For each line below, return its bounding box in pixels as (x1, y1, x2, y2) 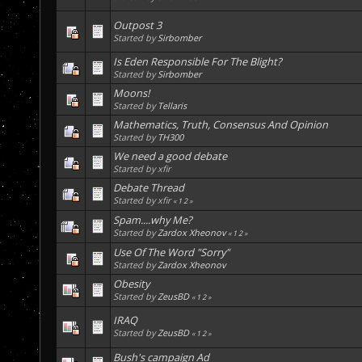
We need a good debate (113, 149, 227, 164)
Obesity (113, 276, 149, 292)
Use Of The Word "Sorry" (113, 245, 229, 260)
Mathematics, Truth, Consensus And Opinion (113, 117, 328, 133)
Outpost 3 (113, 18, 162, 33)
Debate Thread (113, 180, 184, 196)
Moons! (113, 86, 149, 101)
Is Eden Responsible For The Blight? (113, 54, 282, 69)
